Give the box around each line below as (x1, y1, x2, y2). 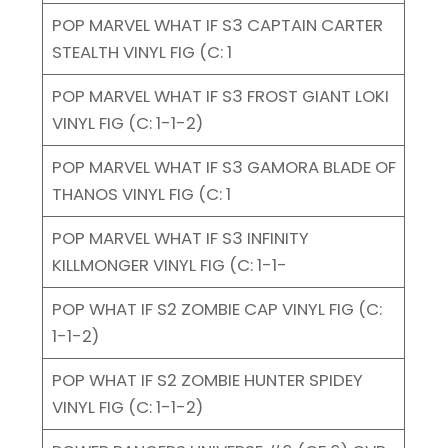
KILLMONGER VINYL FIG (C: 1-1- (51, 252, 287, 277)
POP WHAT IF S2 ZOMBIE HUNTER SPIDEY (51, 367, 363, 392)
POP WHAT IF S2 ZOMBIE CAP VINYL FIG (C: (51, 296, 382, 321)
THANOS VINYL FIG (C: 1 (51, 181, 231, 206)
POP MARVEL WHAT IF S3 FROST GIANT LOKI (51, 83, 389, 108)
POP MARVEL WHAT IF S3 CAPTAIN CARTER (51, 12, 383, 37)
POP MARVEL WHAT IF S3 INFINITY (51, 225, 309, 250)
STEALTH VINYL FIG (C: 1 (51, 39, 232, 64)
